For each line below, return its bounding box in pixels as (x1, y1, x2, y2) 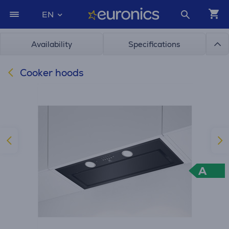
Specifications (128, 39, 181, 49)
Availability (31, 39, 72, 49)
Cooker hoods (17, 66, 84, 79)
